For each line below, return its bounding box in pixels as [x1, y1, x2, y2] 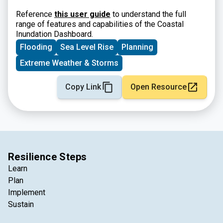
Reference [16, 9, 54, 19]
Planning [121, 42, 153, 52]
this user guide [54, 9, 111, 19]
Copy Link [65, 82, 101, 92]
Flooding [20, 42, 52, 52]
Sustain [8, 200, 34, 209]
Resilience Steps [8, 151, 87, 163]
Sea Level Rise [60, 42, 113, 52]
